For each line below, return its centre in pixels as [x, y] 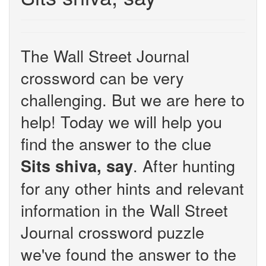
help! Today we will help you [121, 121]
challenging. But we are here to [133, 99]
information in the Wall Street [124, 210]
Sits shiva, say [77, 166]
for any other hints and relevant [132, 188]
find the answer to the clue [116, 143]
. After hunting [184, 165]
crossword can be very [102, 77]
